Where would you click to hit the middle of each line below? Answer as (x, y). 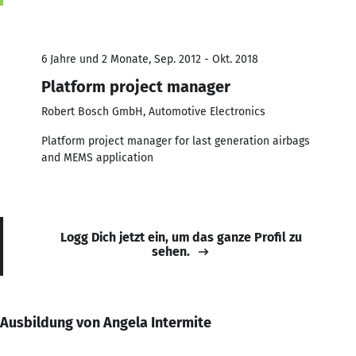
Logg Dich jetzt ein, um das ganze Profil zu (181, 237)
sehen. (171, 251)
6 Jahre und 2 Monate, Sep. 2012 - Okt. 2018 (150, 59)
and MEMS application (97, 157)
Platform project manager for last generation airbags (176, 141)
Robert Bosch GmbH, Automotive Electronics (153, 111)
